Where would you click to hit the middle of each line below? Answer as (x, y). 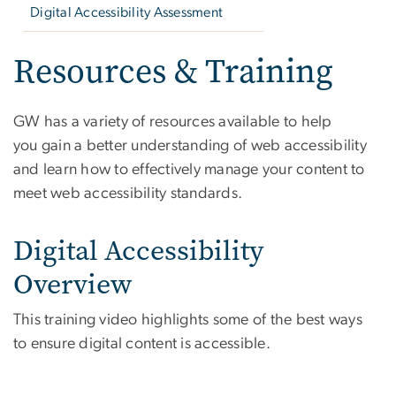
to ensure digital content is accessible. (142, 343)
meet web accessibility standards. (128, 193)
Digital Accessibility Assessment (127, 12)
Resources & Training (173, 71)
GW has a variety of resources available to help (173, 122)
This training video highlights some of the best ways (188, 320)
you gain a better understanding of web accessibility (190, 145)
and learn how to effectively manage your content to (189, 169)
